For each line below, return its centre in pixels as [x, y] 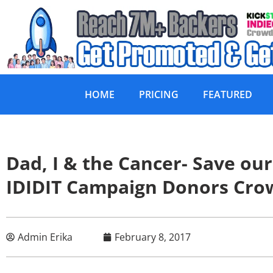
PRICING [159, 95]
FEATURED [228, 95]
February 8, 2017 [153, 237]
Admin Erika [45, 237]
